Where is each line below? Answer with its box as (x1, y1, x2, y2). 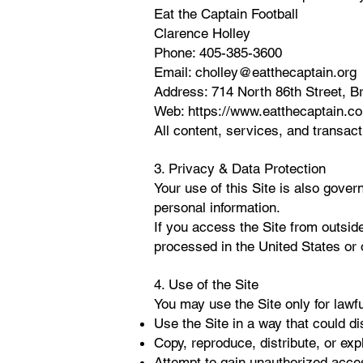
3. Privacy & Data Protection (154, 160, 326, 177)
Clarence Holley (154, 25, 250, 41)
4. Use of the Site (154, 276, 258, 293)
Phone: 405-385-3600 (154, 45, 282, 61)
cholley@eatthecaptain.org (195, 64, 357, 80)
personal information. (154, 199, 280, 216)
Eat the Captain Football (154, 6, 298, 22)
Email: (154, 64, 195, 80)
